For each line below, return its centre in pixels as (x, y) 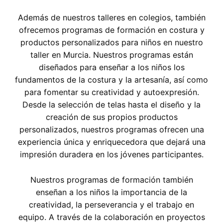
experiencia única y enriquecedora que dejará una (111, 142)
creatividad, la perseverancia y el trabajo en (111, 205)
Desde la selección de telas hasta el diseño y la (111, 105)
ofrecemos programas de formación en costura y (111, 30)
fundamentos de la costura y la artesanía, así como (111, 80)
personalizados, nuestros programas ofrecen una (111, 130)
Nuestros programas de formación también (111, 180)
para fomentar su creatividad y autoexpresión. (111, 92)
